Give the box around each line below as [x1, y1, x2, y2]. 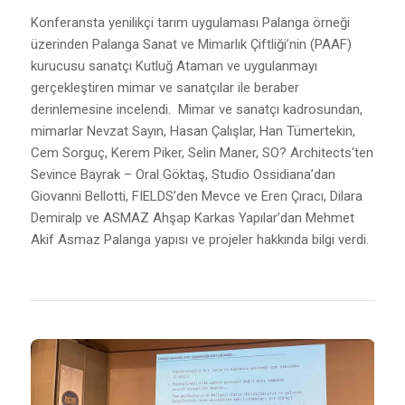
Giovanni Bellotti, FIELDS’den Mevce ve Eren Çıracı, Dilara [30, 188, 363, 205]
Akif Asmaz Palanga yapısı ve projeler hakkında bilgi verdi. [30, 231, 369, 249]
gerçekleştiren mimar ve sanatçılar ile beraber [30, 80, 299, 97]
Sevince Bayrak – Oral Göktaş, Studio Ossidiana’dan [30, 166, 335, 184]
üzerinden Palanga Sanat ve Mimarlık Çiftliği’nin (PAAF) [30, 36, 352, 53]
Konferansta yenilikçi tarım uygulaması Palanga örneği [30, 14, 350, 32]
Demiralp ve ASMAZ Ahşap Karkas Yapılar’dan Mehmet [30, 210, 354, 227]
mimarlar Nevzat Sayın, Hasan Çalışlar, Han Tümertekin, [30, 123, 355, 140]
